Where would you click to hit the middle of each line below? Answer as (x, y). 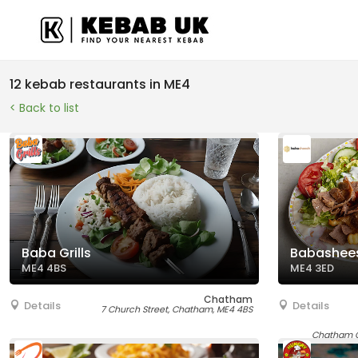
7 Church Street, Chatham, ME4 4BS (177, 309)
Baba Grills (56, 253)
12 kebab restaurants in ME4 (100, 84)
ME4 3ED (312, 268)
